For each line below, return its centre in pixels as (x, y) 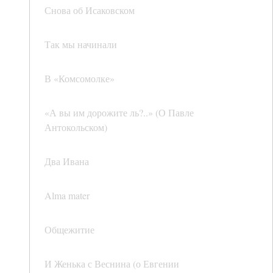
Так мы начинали (81, 44)
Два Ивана (67, 161)
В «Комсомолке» (80, 79)
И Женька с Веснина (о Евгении (112, 264)
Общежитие (69, 230)
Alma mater (67, 196)
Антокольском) (76, 127)
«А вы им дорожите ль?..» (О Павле (119, 113)
